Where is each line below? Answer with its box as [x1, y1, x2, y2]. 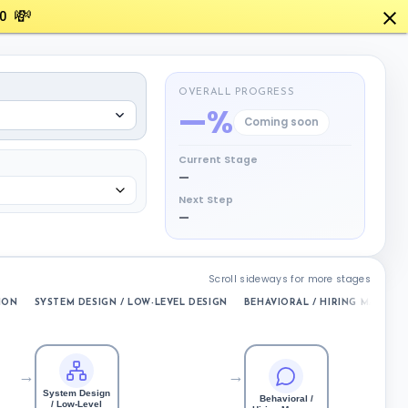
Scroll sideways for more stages [209, 272, 371, 286]
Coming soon [244, 115, 319, 129]
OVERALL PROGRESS [178, 87, 295, 97]
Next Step [178, 193, 233, 207]
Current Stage [178, 153, 258, 167]
